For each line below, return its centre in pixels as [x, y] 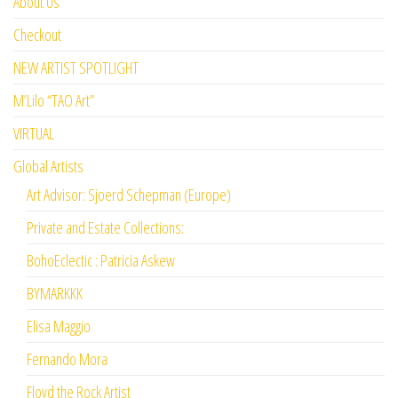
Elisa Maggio [59, 326]
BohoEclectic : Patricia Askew [101, 260]
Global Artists [48, 166]
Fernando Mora [67, 358]
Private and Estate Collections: [105, 227]
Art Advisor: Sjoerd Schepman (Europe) [129, 194]
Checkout [37, 34]
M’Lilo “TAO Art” [54, 100]
